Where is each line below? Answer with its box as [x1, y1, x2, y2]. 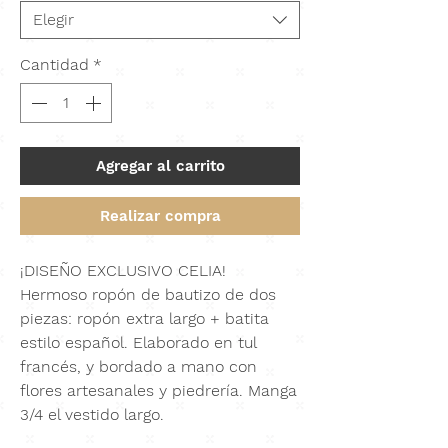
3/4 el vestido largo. [20, 405, 164, 425]
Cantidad [20, 55, 89, 75]
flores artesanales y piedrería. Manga [20, 381, 297, 401]
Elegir [33, 10, 74, 30]
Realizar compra [99, 207, 221, 226]
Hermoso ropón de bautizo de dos [20, 285, 276, 305]
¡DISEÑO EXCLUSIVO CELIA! [20, 261, 226, 281]
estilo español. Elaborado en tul [20, 333, 256, 353]
